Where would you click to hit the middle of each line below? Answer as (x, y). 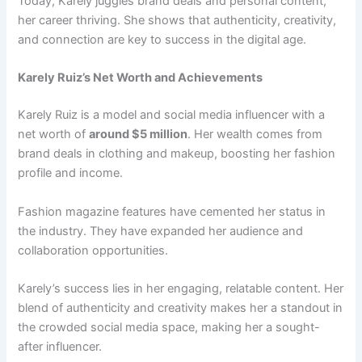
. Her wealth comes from (255, 135)
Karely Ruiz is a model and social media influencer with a (172, 115)
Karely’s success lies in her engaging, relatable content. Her (181, 288)
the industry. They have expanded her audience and (161, 231)
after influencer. (60, 346)
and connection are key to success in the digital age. (162, 40)
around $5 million (139, 135)
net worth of (54, 135)
